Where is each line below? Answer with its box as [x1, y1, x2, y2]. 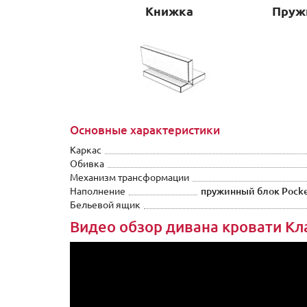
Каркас [70, 145, 101, 156]
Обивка [70, 158, 104, 169]
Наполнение [70, 186, 125, 197]
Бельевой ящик [70, 199, 140, 210]
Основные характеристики [70, 123, 220, 136]
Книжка [145, 4, 193, 18]
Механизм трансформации [70, 172, 189, 183]
